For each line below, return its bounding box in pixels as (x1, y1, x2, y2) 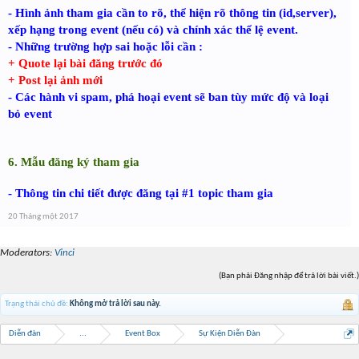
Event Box (125, 329, 160, 338)
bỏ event (8, 107, 52, 120)
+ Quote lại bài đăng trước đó (8, 57, 163, 70)
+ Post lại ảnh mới (8, 74, 103, 87)
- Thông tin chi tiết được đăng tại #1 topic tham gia (8, 187, 273, 200)
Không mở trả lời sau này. (70, 300, 161, 309)
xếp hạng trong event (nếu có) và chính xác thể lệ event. (8, 23, 298, 36)
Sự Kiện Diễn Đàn (199, 329, 260, 338)
